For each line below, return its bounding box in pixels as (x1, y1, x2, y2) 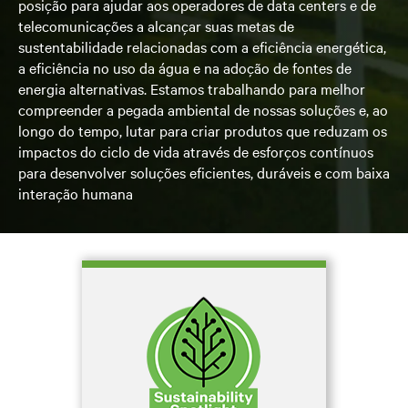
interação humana (18, 183, 133, 203)
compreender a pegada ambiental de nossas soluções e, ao (18, 99, 388, 119)
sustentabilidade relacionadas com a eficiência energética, (18, 36, 386, 56)
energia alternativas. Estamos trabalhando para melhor (18, 78, 365, 98)
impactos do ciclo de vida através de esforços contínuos (18, 141, 373, 161)
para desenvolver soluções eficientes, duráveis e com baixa (18, 162, 390, 182)
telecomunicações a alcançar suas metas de (18, 15, 294, 36)
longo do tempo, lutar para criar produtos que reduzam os (18, 120, 387, 140)
